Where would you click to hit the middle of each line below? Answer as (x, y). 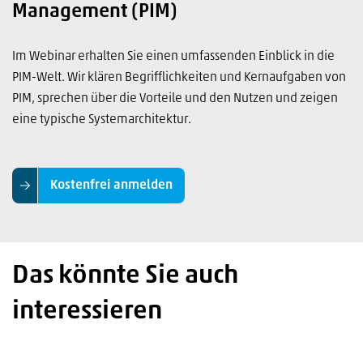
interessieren (87, 312)
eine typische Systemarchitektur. (102, 120)
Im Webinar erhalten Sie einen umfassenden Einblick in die (173, 56)
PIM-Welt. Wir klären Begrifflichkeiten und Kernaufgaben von (179, 77)
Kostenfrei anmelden (111, 185)
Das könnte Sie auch (126, 276)
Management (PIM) (95, 12)
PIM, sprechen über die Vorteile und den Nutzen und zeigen (175, 98)
